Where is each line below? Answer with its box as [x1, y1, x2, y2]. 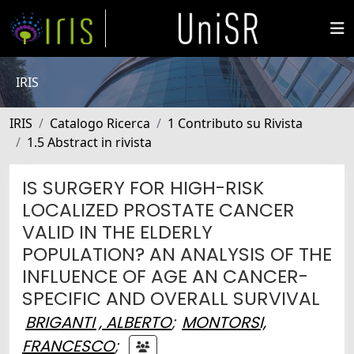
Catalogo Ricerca [50, 115, 150, 132]
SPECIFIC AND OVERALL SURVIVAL [22, 285, 320, 311]
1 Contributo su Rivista [168, 115, 303, 132]
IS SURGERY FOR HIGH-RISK [22, 175, 264, 201]
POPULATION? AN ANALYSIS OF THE [22, 241, 332, 267]
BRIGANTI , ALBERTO [25, 311, 171, 333]
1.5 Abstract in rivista [27, 134, 152, 151]
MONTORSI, [182, 311, 266, 333]
